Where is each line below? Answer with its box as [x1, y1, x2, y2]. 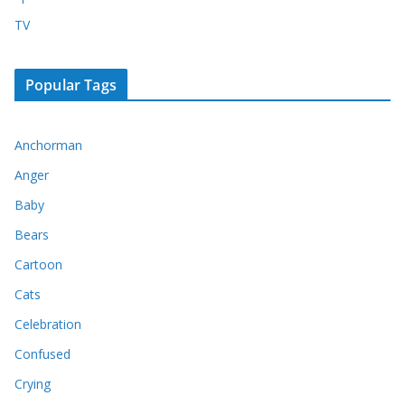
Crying [14, 375, 51, 393]
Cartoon [14, 256, 62, 274]
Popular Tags [25, 75, 117, 96]
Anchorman [14, 137, 82, 155]
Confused [14, 345, 71, 363]
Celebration [14, 316, 81, 334]
